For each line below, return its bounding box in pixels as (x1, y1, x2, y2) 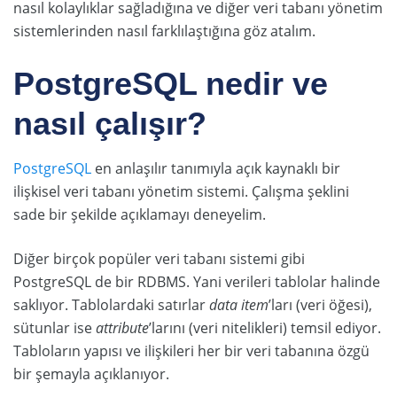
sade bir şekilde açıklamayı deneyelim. (13, 204, 266, 224)
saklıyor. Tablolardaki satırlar (13, 294, 209, 315)
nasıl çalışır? (13, 105, 206, 142)
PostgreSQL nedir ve (13, 65, 328, 102)
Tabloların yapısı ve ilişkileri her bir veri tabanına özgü (13, 340, 370, 361)
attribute (96, 317, 149, 338)
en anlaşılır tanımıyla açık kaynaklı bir (91, 158, 340, 178)
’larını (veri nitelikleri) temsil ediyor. (149, 317, 381, 338)
